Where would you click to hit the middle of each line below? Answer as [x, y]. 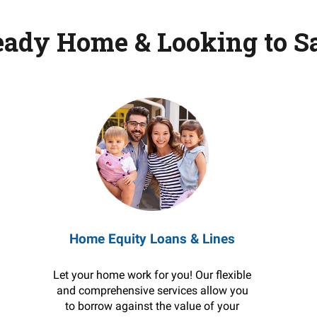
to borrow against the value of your [152, 306]
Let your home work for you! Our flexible [152, 275]
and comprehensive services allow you [152, 290]
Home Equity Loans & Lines [152, 239]
